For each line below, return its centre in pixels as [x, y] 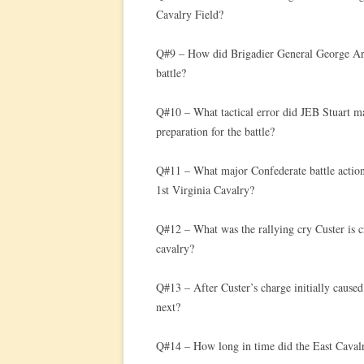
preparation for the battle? [215, 131]
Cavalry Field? [190, 14]
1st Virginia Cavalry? [205, 190]
